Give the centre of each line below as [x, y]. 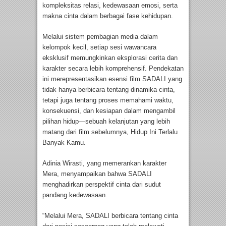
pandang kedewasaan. [75, 195]
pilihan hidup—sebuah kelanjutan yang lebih [106, 121]
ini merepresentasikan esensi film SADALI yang [112, 79]
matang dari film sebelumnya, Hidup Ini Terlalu [110, 132]
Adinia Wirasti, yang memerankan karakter [104, 163]
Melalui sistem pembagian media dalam [100, 36]
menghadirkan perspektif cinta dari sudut [102, 184]
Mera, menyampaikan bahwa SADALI [97, 174]
